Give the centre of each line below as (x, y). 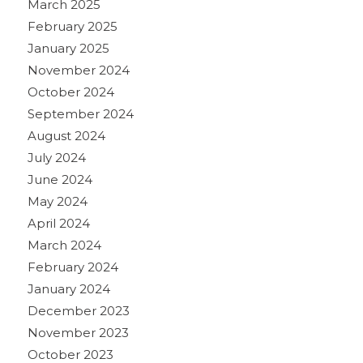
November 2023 (78, 332)
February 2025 (72, 26)
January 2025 (68, 48)
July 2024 (56, 157)
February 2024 (73, 267)
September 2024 (80, 113)
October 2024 (70, 92)
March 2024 (64, 245)
